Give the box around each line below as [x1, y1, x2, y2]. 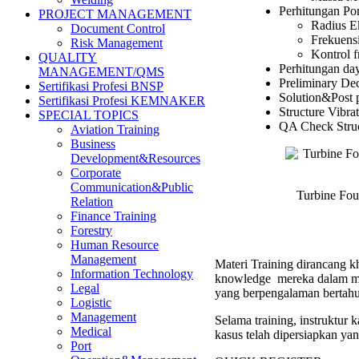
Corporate [71, 166, 121, 179]
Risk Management [71, 36, 163, 50]
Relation [71, 195, 113, 208]
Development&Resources [71, 151, 200, 165]
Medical [71, 325, 111, 338]
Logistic [71, 296, 111, 309]
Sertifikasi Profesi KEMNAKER [38, 94, 205, 107]
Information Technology [71, 267, 193, 280]
